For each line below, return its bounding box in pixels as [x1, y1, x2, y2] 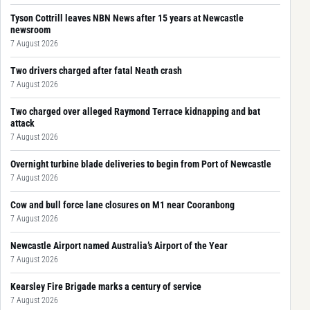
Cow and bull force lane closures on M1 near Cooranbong [10, 199, 235, 210]
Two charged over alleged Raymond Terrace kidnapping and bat [10, 105, 260, 117]
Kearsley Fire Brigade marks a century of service [10, 280, 201, 292]
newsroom [10, 24, 51, 35]
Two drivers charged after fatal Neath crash [10, 64, 182, 76]
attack [10, 117, 35, 129]
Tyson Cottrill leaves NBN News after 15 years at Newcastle [10, 12, 244, 24]
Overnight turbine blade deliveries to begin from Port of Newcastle [10, 158, 271, 170]
